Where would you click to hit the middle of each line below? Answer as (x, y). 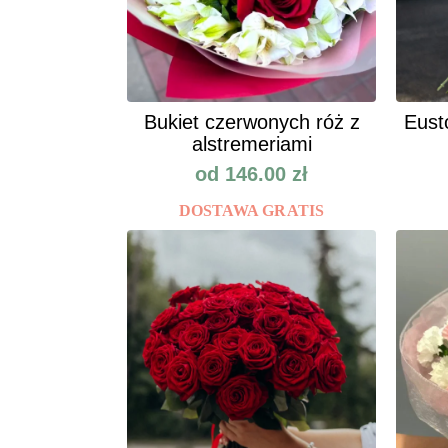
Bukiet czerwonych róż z (251, 122)
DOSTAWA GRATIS (251, 211)
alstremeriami (251, 144)
